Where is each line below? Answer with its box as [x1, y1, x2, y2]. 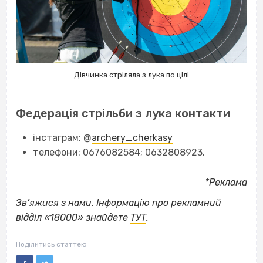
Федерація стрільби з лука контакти [16, 106, 230, 121]
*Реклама [205, 176, 247, 188]
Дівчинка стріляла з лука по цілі [74, 70, 189, 79]
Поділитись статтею [16, 240, 87, 248]
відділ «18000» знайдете [16, 211, 130, 223]
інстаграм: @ [32, 132, 92, 144]
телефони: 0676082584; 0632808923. [32, 147, 205, 159]
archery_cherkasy [91, 132, 173, 144]
